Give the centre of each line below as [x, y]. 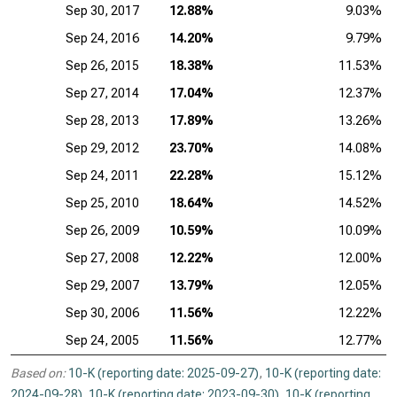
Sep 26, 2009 [102, 230]
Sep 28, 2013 [102, 121]
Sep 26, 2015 [102, 66]
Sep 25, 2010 [102, 203]
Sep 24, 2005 [102, 340]
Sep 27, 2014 [102, 93]
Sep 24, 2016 [102, 38]
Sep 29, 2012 [102, 148]
